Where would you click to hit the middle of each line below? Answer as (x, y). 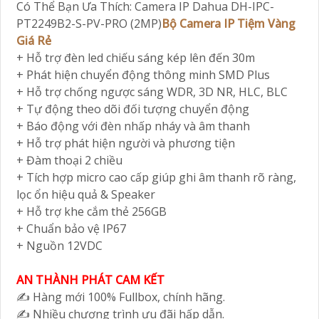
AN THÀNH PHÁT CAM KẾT (92, 280)
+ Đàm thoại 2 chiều (69, 161)
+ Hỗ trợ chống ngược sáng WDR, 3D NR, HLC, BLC (152, 92)
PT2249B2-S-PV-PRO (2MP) (89, 24)
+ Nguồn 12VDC (59, 246)
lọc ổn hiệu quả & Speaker (86, 195)
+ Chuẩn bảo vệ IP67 (71, 229)
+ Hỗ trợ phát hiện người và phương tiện (126, 143)
